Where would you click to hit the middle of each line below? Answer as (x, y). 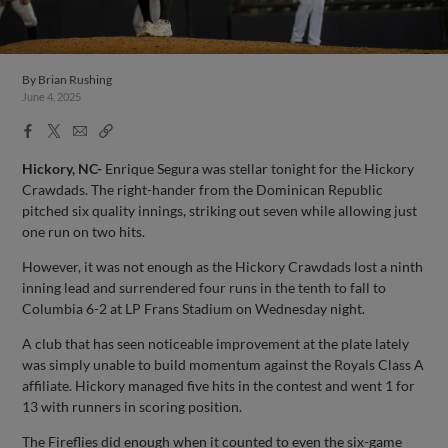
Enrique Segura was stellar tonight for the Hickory (258, 168)
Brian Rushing (75, 79)
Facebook (52, 129)
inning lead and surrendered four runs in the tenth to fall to (204, 287)
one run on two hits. (84, 231)
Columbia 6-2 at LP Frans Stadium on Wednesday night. (194, 308)
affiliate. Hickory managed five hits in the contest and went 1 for (219, 385)
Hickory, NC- (62, 168)
